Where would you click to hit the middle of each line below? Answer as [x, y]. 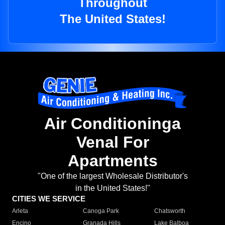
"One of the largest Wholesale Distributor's [113, 176]
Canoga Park [101, 211]
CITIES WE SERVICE [49, 199]
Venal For [113, 142]
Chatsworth [170, 211]
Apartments [113, 161]
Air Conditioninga [113, 124]
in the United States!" [113, 188]
